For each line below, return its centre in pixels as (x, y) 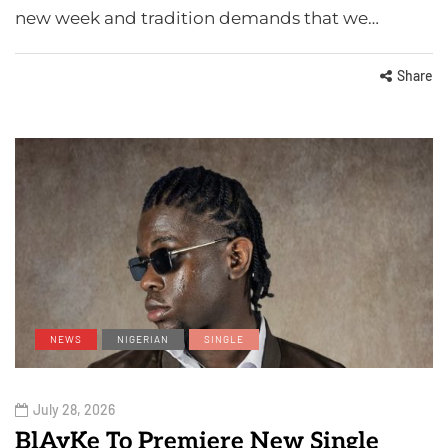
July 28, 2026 (74, 410)
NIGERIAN (143, 339)
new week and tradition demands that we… (197, 18)
